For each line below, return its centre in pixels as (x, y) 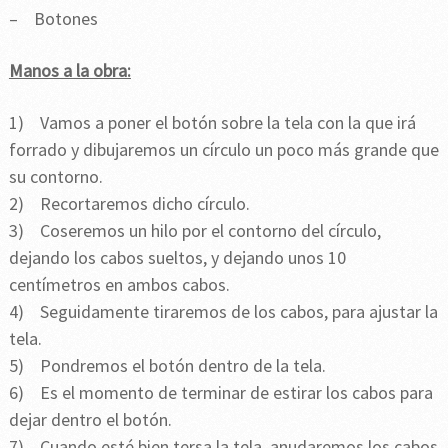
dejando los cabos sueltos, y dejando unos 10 (177, 258)
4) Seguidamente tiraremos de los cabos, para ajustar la (223, 312)
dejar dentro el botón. (90, 420)
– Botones (53, 19)
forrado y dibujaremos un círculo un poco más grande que (223, 150)
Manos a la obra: (69, 71)
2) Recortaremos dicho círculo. (129, 204)
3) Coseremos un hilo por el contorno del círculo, (194, 231)
